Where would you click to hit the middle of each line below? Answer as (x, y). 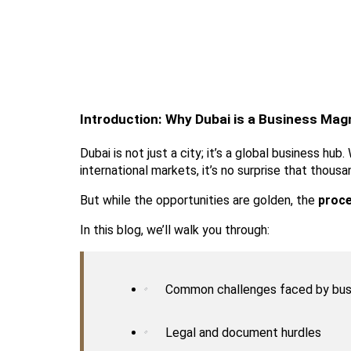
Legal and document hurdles (243, 332)
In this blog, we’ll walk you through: (175, 230)
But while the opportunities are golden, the (199, 200)
